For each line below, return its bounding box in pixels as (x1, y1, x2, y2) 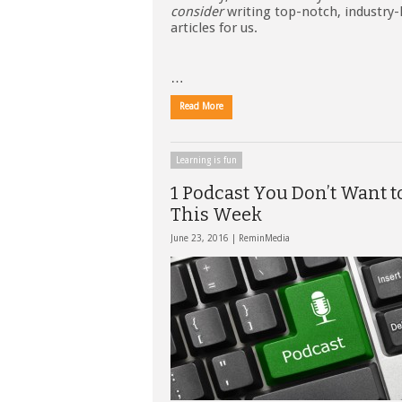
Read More (179, 101, 223, 111)
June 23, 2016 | (170, 233, 239, 243)
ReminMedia (239, 233, 290, 243)
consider (170, 4, 223, 20)
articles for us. (170, 20, 258, 36)
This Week (170, 204, 262, 225)
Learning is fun (176, 155, 237, 165)
